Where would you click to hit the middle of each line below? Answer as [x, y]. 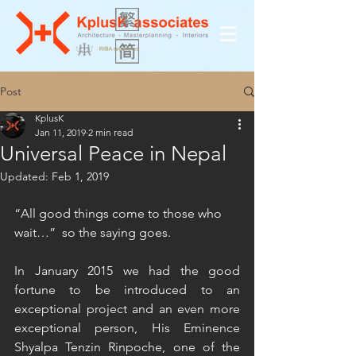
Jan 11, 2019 [60, 132]
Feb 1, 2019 [80, 176]
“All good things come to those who [120, 213]
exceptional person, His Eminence [127, 328]
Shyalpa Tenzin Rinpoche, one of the [127, 347]
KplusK [49, 118]
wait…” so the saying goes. [94, 232]
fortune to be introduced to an [127, 290]
